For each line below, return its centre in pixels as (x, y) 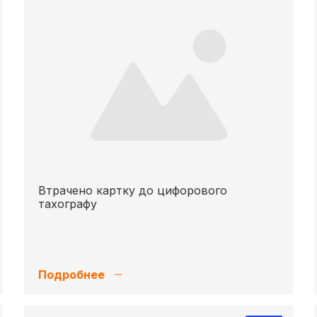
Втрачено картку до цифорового (133, 190)
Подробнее (71, 275)
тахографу (68, 204)
